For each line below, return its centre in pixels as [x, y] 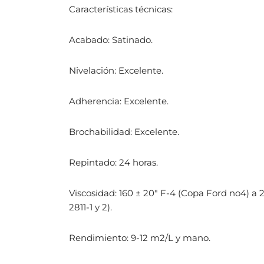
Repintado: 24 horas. [113, 163]
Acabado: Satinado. [111, 40]
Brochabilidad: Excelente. [124, 132]
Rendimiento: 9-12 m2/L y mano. [140, 238]
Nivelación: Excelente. [116, 71]
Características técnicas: [121, 9]
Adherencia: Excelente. [119, 101]
